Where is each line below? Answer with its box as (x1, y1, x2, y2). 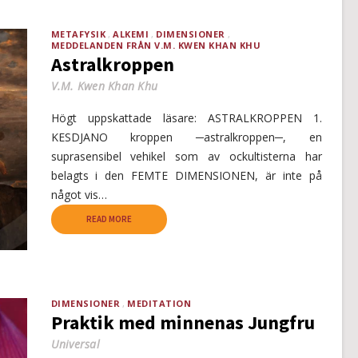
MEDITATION (127, 296, 191, 309)
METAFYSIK (50, 27, 105, 40)
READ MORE (86, 213, 132, 225)
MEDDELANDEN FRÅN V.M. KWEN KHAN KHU (50, 38, 261, 51)
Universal (50, 336, 100, 352)
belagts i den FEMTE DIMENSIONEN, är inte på (50, 167, 322, 183)
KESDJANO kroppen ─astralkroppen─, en (50, 129, 322, 145)
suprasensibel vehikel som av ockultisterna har (50, 148, 322, 164)
